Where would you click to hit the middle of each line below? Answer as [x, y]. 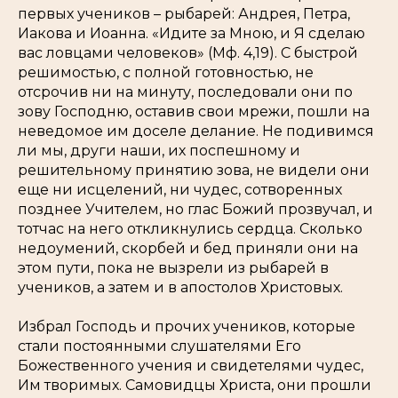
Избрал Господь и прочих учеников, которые [187, 327]
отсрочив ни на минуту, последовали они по [185, 92]
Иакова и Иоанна [82, 34]
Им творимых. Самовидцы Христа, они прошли [195, 386]
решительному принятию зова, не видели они [194, 171]
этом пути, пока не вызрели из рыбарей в [173, 268]
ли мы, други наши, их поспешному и [159, 151]
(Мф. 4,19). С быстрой [283, 53]
